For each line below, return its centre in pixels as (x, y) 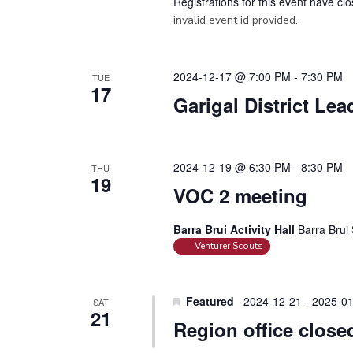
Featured (210, 301)
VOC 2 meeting (240, 196)
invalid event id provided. (235, 20)
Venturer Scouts (229, 246)
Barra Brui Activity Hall (235, 230)
